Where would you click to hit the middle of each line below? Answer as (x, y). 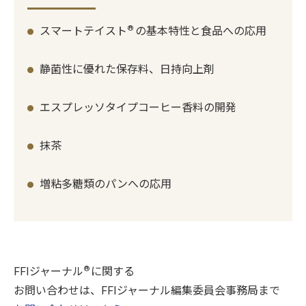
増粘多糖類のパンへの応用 (106, 184)
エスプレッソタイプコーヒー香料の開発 (138, 108)
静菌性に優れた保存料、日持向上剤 (127, 69)
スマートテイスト (84, 31)
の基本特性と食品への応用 (200, 31)
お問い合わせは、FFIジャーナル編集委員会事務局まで (147, 291)
